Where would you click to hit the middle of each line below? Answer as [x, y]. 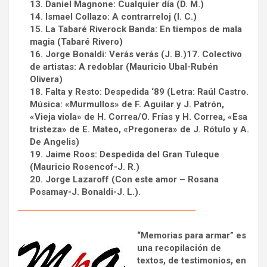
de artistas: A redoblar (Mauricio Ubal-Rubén [124, 66]
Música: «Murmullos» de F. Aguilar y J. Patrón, [127, 104]
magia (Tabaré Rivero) [76, 41]
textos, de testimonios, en [192, 260]
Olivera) [46, 79]
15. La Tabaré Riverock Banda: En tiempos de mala [136, 29]
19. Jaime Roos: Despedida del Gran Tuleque [125, 154]
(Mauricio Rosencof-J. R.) [85, 167]
